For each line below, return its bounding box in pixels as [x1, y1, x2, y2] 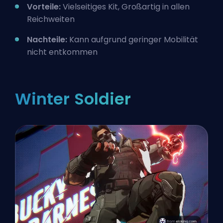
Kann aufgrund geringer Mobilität [67, 33, 198, 45]
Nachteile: [27, 33, 67, 45]
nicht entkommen [27, 46, 98, 58]
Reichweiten [27, 13, 75, 25]
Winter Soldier [15, 87, 131, 110]
